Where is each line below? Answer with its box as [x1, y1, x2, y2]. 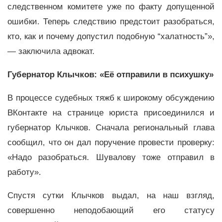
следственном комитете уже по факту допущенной [7, 2, 215, 12]
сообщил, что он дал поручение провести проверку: [7, 137, 215, 147]
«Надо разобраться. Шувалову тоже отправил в [7, 152, 215, 162]
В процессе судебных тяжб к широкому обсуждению [7, 93, 215, 103]
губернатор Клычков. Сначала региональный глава [7, 122, 215, 132]
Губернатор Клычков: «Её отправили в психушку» [7, 70, 214, 80]
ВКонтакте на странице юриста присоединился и [7, 108, 215, 117]
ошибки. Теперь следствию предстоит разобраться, [7, 17, 215, 27]
